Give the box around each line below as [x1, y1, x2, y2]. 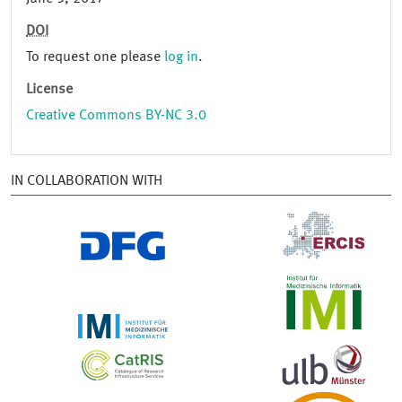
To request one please [26, 50, 164, 66]
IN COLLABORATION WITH [11, 174, 162, 189]
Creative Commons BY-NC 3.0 [26, 109, 206, 124]
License [26, 83, 73, 98]
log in [164, 50, 198, 66]
